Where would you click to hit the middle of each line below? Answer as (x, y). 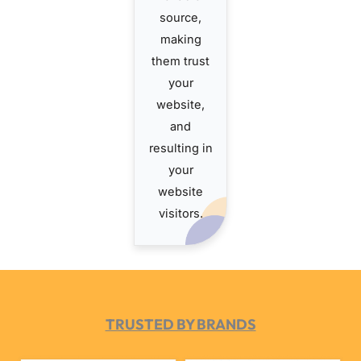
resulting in (180, 148)
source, (180, 17)
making (180, 39)
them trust (180, 61)
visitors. (180, 213)
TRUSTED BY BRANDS (180, 324)
